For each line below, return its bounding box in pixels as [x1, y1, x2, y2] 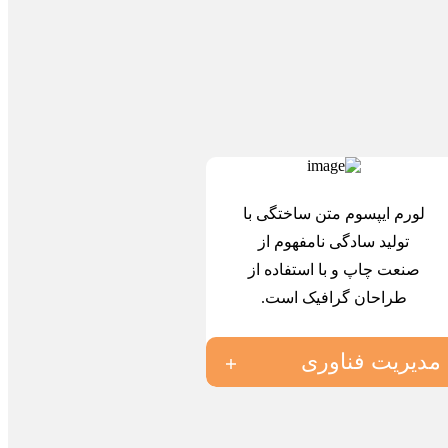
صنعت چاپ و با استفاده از [247, 261, 420, 279]
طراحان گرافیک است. [260, 289, 407, 307]
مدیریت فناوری [301, 349, 441, 375]
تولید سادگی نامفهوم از [258, 233, 409, 251]
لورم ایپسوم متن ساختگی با [242, 205, 425, 223]
